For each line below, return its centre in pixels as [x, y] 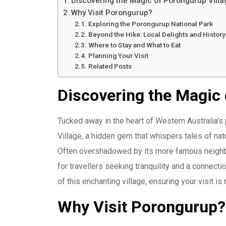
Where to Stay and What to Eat [134, 45]
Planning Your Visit [118, 55]
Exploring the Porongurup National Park [150, 24]
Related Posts [110, 66]
